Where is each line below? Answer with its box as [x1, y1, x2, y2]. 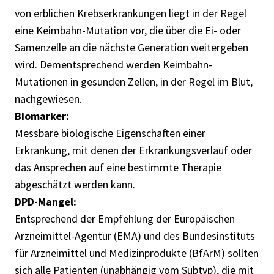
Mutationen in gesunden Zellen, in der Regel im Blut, [15, 74, 253, 89]
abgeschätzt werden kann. [15, 177, 135, 191]
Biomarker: [15, 108, 69, 123]
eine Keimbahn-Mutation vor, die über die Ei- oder [15, 23, 241, 37]
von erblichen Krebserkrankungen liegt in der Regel [15, 6, 246, 20]
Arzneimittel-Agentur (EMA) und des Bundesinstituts [15, 228, 255, 243]
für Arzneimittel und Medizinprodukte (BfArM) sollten [15, 245, 259, 260]
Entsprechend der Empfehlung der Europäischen [15, 211, 235, 226]
